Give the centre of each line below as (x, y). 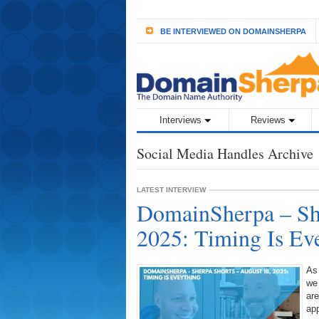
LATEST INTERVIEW (171, 190)
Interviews (180, 120)
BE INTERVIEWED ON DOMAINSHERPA (233, 31)
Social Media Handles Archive (225, 153)
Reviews (268, 120)
